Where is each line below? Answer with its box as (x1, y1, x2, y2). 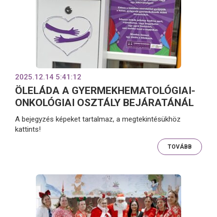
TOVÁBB (167, 143, 192, 150)
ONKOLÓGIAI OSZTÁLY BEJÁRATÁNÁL (15, 97, 194, 109)
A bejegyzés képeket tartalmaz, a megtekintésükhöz (15, 114, 181, 124)
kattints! (15, 124, 41, 134)
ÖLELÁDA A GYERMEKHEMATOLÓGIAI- (15, 85, 196, 97)
